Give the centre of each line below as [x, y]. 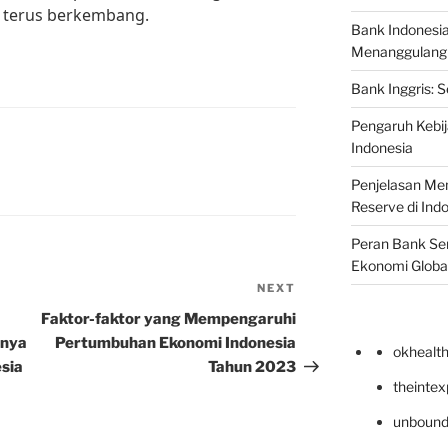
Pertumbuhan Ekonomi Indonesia [176, 343]
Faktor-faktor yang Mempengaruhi [169, 319]
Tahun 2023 [252, 367]
